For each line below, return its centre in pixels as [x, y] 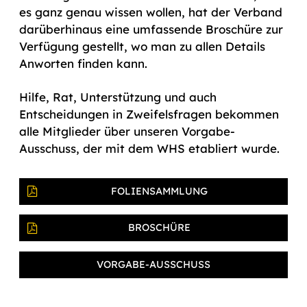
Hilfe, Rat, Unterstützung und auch [118, 97]
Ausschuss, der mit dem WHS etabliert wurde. [149, 148]
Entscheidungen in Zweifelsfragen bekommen [149, 114]
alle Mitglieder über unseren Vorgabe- [127, 131]
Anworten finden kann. [83, 63]
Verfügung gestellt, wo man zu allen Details [142, 46]
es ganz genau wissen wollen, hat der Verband [151, 12]
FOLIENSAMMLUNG [159, 191]
